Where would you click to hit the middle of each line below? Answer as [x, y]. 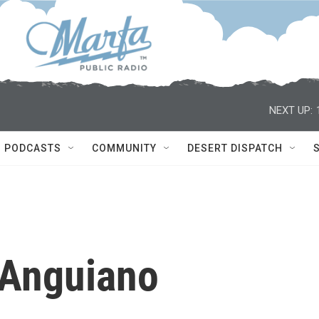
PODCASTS [33, 148]
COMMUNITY [124, 148]
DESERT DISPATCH [235, 148]
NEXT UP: [291, 110]
